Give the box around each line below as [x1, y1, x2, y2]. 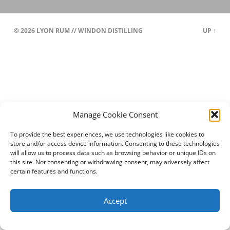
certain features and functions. [10, 167, 98, 176]
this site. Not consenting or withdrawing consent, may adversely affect [10, 158, 209, 166]
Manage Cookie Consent [72, 109, 158, 120]
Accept [103, 195, 127, 206]
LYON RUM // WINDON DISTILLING [36, 26, 143, 35]
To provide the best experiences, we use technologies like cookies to [10, 130, 204, 139]
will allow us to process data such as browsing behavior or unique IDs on [10, 148, 216, 157]
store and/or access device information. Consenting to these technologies [10, 139, 220, 148]
